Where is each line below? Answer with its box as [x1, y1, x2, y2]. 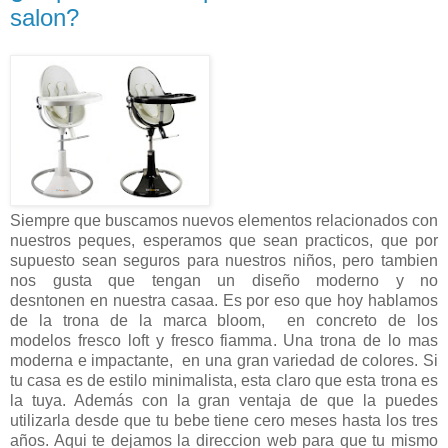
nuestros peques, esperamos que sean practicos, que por [10, 232, 438, 250]
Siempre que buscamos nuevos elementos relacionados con [10, 212, 438, 230]
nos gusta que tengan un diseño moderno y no [10, 272, 438, 290]
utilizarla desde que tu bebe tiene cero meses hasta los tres [10, 412, 438, 430]
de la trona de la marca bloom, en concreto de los [10, 312, 438, 330]
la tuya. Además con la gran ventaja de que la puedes [10, 392, 438, 410]
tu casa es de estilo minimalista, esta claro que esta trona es [10, 372, 438, 390]
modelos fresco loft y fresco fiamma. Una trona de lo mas [10, 332, 438, 350]
